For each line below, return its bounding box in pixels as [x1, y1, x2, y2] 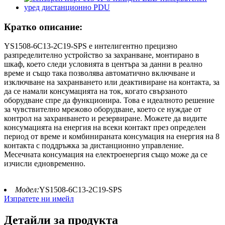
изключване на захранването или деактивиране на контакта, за [4, 78, 219, 87]
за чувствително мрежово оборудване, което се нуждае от [4, 105, 201, 114]
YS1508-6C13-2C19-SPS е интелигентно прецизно [4, 42, 177, 51]
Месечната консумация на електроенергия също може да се [4, 150, 207, 159]
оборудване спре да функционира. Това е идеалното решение [4, 96, 214, 105]
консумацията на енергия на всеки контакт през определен [4, 123, 206, 132]
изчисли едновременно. [4, 159, 85, 168]
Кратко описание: [4, 21, 82, 32]
